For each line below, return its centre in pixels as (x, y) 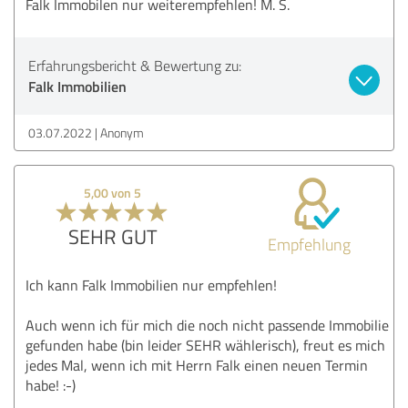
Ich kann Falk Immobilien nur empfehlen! (151, 285)
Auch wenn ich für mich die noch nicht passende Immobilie (207, 325)
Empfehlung (309, 244)
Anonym (122, 132)
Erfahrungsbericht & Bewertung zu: (135, 65)
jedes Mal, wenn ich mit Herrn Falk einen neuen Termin (197, 365)
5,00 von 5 (113, 192)
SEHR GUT (112, 236)
